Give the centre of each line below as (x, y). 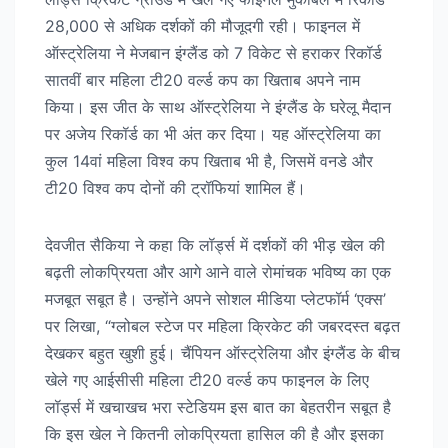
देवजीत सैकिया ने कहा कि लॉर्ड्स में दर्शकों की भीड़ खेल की (215, 245)
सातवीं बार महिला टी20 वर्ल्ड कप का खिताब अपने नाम (202, 80)
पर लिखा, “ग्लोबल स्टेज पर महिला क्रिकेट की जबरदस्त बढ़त (222, 326)
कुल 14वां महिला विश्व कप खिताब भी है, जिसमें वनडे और (209, 161)
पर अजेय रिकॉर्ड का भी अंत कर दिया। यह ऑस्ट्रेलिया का (213, 134)
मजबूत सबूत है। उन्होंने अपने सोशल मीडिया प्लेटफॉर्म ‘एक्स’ (215, 299)
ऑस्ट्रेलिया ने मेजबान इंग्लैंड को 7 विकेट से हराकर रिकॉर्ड (213, 53)
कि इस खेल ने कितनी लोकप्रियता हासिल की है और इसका (214, 434)
